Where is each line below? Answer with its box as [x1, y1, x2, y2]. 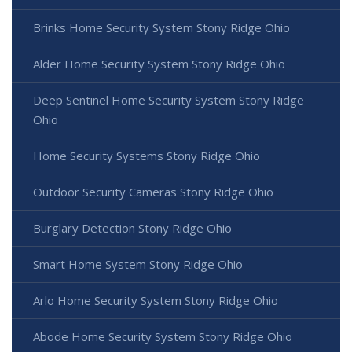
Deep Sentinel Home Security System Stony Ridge [33, 92, 304, 108]
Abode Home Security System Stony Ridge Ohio [33, 328, 292, 345]
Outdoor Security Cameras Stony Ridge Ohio [33, 184, 273, 200]
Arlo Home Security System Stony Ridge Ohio [33, 292, 278, 309]
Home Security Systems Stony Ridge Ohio [33, 148, 260, 164]
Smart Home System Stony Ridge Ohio [33, 256, 243, 273]
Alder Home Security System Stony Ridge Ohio [33, 56, 285, 72]
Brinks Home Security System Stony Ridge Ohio [33, 20, 290, 36]
